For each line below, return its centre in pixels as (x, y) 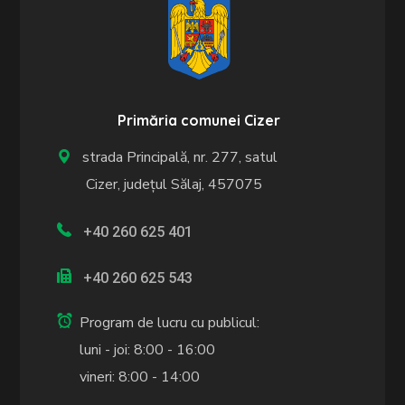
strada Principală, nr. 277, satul (177, 157)
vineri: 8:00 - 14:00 (140, 377)
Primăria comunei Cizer (199, 120)
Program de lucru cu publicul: (170, 323)
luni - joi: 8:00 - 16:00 (148, 350)
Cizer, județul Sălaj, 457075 (160, 184)
